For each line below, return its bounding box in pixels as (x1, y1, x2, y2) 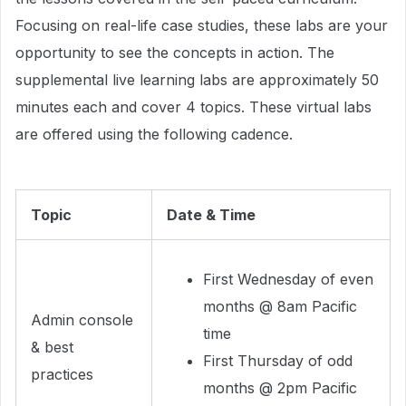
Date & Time (167, 206, 256, 224)
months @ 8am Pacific (203, 297, 357, 315)
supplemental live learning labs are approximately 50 (15, 71, 379, 89)
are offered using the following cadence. (15, 125, 293, 143)
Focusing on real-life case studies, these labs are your (15, 16, 388, 34)
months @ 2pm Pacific (203, 379, 357, 397)
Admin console (31, 311, 133, 329)
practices (31, 365, 93, 383)
